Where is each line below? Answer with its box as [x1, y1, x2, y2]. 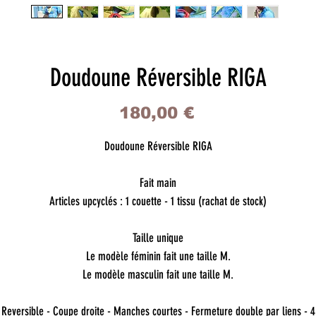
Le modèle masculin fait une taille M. [83, 267, 233, 282]
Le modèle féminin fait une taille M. [85, 249, 231, 264]
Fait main [140, 176, 176, 190]
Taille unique [133, 231, 183, 245]
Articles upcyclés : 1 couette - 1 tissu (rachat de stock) [49, 194, 267, 209]
